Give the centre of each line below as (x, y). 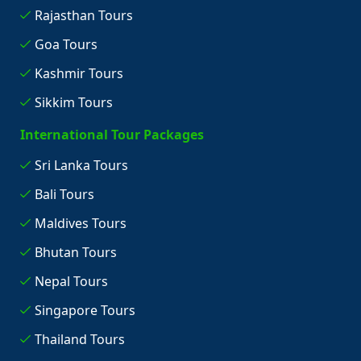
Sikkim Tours (73, 103)
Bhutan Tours (75, 253)
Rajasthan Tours (83, 16)
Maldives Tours (80, 224)
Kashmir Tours (79, 74)
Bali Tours (64, 195)
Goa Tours (66, 45)
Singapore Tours (85, 311)
